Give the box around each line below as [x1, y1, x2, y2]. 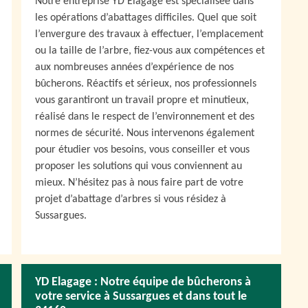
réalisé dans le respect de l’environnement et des [35, 111, 254, 122]
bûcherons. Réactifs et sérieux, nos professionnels [35, 78, 256, 89]
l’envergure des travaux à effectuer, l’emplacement [35, 29, 263, 40]
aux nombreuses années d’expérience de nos [35, 62, 234, 73]
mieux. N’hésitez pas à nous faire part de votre [35, 177, 243, 188]
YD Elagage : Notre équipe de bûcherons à [35, 276, 251, 289]
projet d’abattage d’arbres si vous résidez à [35, 194, 226, 205]
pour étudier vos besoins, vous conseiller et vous [35, 144, 250, 155]
